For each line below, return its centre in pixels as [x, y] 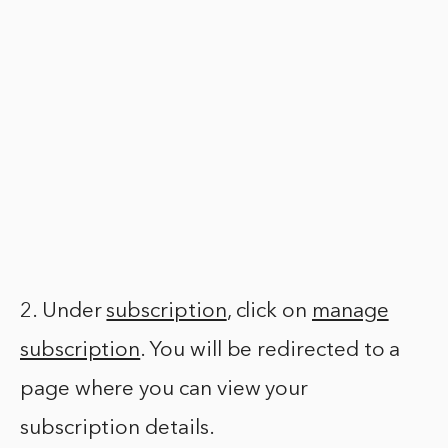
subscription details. [117, 429]
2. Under [63, 312]
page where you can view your [164, 390]
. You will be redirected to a [270, 351]
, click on [269, 312]
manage [350, 312]
